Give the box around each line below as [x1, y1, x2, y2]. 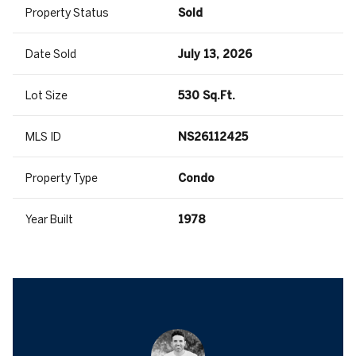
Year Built [25, 213, 73, 226]
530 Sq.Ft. [178, 89, 235, 103]
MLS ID [25, 130, 61, 144]
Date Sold [25, 48, 76, 61]
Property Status [25, 6, 109, 20]
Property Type [25, 172, 98, 185]
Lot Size [25, 89, 68, 103]
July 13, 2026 [178, 48, 252, 61]
